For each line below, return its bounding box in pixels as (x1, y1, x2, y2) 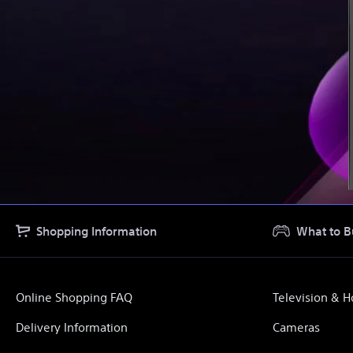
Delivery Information (16, 320, 128, 335)
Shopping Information (36, 224, 157, 239)
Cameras (273, 320, 320, 335)
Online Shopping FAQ (16, 290, 132, 305)
